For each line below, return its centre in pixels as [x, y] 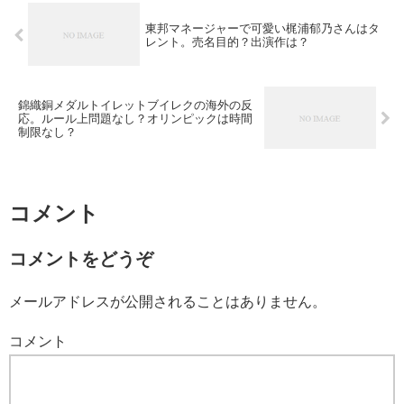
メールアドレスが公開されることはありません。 [168, 302]
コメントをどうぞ [81, 259]
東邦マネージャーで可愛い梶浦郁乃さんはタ [263, 29]
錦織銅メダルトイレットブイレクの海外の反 [135, 106]
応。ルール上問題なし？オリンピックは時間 [135, 119]
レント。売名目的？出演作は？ [228, 42]
